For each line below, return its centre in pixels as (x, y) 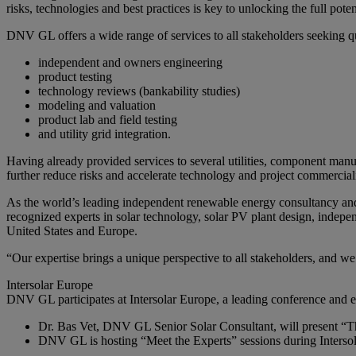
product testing (75, 77)
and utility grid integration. (104, 134)
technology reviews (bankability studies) (139, 91)
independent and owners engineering (130, 63)
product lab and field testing (108, 120)
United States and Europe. (72, 231)
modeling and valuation (97, 106)
